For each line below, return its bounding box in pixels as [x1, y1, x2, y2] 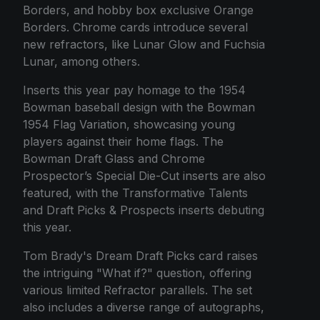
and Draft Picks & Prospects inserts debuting [23, 203, 264, 218]
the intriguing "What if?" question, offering [23, 266, 251, 281]
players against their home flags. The [23, 134, 224, 149]
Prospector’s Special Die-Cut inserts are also [23, 169, 266, 184]
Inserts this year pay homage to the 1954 [23, 83, 246, 98]
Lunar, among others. [23, 54, 140, 69]
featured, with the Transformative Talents [23, 186, 248, 201]
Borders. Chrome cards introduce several [23, 20, 248, 35]
